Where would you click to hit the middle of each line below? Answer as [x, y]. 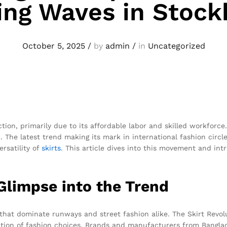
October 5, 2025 [53, 46]
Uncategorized [176, 46]
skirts [51, 148]
